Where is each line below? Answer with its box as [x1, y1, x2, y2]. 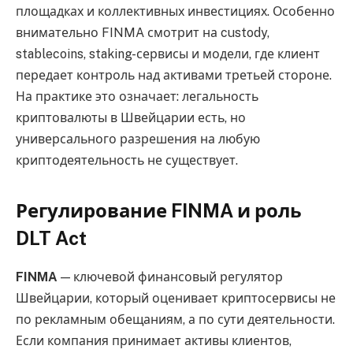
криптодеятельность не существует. [16, 153, 238, 169]
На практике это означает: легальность [16, 89, 258, 105]
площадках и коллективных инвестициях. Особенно [16, 4, 335, 20]
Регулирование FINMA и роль [16, 199, 302, 221]
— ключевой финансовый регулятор [58, 269, 283, 284]
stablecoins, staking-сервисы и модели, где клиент [16, 46, 320, 62]
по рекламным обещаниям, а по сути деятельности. [16, 311, 335, 327]
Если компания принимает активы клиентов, [16, 333, 292, 348]
